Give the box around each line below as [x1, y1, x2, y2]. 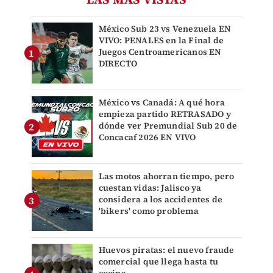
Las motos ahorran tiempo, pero [98, 170, 235, 183]
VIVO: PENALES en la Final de [98, 34, 224, 47]
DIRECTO [98, 57, 137, 70]
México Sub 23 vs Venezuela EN [98, 23, 232, 35]
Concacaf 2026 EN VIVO [98, 131, 196, 144]
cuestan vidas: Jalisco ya [98, 182, 202, 194]
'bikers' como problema [98, 205, 199, 218]
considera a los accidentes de [98, 193, 223, 206]
